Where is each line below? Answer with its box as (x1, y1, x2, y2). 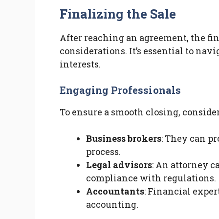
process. (86, 146, 121, 158)
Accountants (86, 185, 144, 197)
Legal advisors (86, 159, 152, 171)
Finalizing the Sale (60, 5, 176, 22)
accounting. (86, 198, 138, 211)
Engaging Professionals (60, 84, 181, 97)
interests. (60, 58, 101, 70)
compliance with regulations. (86, 172, 216, 184)
